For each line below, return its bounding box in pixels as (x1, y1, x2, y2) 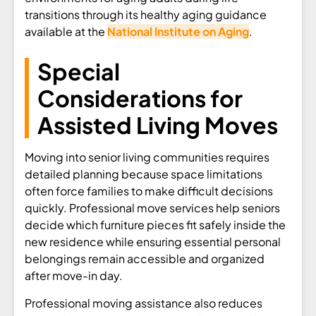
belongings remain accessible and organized (25, 251, 265, 267)
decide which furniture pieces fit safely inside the (25, 217, 286, 233)
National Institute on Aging (107, 24, 249, 39)
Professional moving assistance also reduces (25, 295, 262, 310)
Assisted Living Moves (37, 111, 278, 140)
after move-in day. (25, 268, 123, 284)
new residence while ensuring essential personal (25, 234, 281, 250)
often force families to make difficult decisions (25, 183, 273, 199)
